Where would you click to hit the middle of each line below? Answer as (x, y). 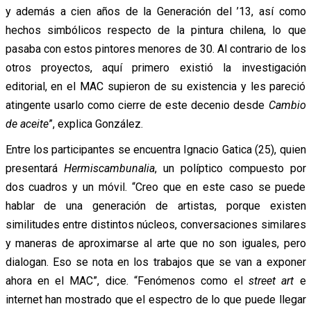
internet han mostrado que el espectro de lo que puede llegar (155, 299)
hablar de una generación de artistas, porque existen (155, 205)
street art (271, 280)
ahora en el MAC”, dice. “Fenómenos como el (127, 280)
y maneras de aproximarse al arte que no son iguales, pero (155, 243)
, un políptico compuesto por (230, 168)
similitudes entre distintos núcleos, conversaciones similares (155, 224)
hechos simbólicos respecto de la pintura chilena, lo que (155, 30)
